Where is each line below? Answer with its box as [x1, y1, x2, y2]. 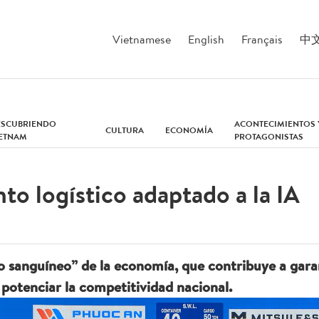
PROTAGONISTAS [234, 130, 303, 142]
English [188, 31, 224, 47]
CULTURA [105, 124, 144, 136]
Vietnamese [113, 31, 171, 47]
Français [241, 31, 283, 47]
